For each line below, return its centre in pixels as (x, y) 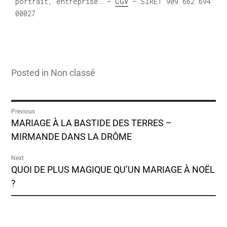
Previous (23, 112)
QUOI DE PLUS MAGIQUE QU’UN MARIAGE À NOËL (113, 170)
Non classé (73, 73)
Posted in (31, 73)
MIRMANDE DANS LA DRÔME (72, 137)
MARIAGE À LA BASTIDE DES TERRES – (92, 123)
